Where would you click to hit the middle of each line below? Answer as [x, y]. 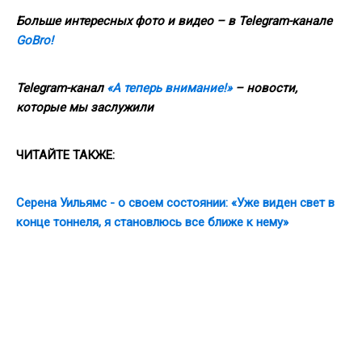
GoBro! [35, 40]
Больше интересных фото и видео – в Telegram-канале [174, 21]
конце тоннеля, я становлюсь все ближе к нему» [152, 222]
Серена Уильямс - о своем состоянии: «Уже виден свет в [175, 202]
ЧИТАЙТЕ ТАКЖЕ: [65, 155]
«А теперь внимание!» [169, 88]
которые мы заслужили [85, 107]
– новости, [265, 88]
